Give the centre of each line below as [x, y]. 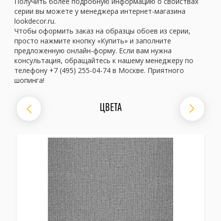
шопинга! [29, 80]
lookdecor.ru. [35, 21]
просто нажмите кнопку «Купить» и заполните [93, 41]
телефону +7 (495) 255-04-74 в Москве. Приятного [99, 71]
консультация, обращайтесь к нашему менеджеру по [104, 61]
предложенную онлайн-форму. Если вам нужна [93, 51]
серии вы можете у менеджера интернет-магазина [100, 11]
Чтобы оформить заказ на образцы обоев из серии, [102, 31]
